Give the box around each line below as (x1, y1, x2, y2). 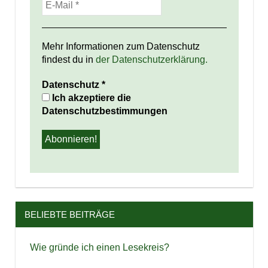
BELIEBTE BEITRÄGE (24, 209, 115, 220)
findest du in (41, 54, 96, 65)
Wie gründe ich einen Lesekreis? (29, 242, 169, 253)
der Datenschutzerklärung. (95, 54, 208, 65)
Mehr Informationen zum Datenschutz (41, 41, 200, 51)
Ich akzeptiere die (49, 92, 131, 103)
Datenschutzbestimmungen (41, 105, 167, 116)
